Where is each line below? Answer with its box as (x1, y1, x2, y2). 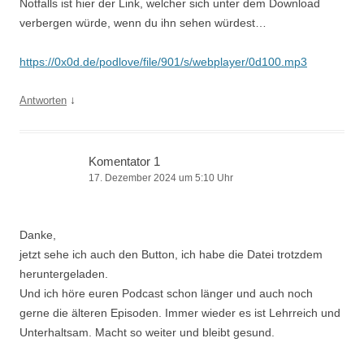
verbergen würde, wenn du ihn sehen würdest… (19, 16, 266, 29)
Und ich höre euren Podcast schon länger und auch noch (19, 287, 313, 300)
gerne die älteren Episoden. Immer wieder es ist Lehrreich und (19, 306, 340, 319)
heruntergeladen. (19, 267, 108, 280)
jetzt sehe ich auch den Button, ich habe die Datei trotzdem (19, 248, 323, 261)
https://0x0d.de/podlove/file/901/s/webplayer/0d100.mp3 (19, 55, 307, 68)
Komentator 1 (89, 154, 160, 168)
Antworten (19, 94, 67, 106)
